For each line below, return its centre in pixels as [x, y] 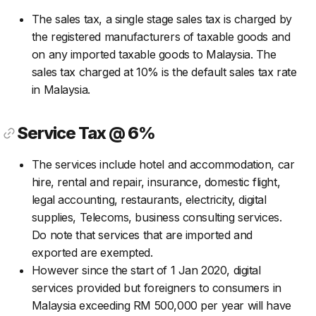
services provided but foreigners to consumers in [156, 288]
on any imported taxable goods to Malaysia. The [154, 54]
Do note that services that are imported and [142, 235]
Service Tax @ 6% [86, 133]
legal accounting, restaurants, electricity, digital [149, 200]
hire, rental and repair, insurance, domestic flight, [156, 182]
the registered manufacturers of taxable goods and [161, 36]
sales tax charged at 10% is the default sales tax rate [164, 72]
